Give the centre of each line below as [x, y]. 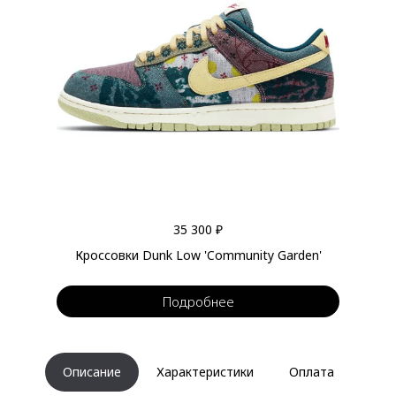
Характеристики [205, 372]
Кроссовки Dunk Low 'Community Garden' [198, 255]
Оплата [311, 372]
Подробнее [198, 301]
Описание [91, 372]
